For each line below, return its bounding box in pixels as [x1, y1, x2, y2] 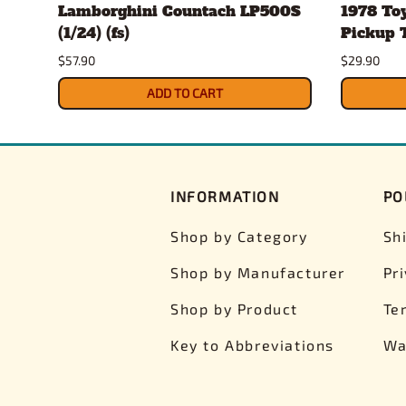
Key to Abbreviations [170, 335, 334, 353]
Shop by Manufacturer [170, 263, 345, 281]
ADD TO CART [147, 85, 223, 101]
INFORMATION [170, 187, 280, 205]
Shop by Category [170, 227, 308, 245]
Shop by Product [170, 299, 298, 317]
